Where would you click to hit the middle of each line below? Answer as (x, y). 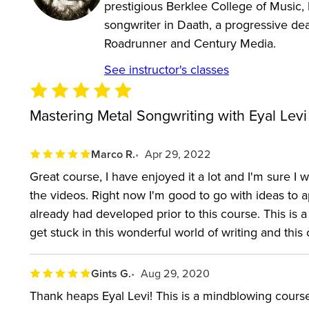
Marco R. (113, 154)
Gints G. (111, 273)
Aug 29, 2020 (176, 273)
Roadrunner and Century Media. (190, 43)
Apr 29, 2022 (178, 153)
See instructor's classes (167, 69)
